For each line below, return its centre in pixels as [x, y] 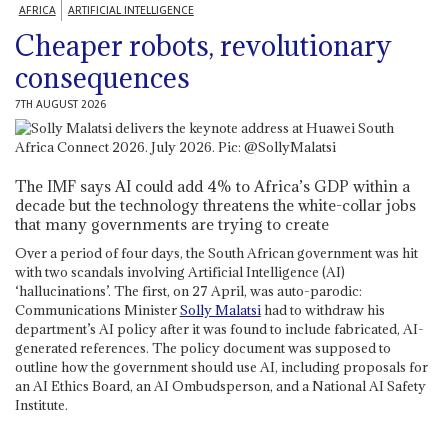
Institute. [41, 404]
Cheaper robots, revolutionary [202, 46]
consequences [102, 78]
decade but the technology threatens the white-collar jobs [215, 204]
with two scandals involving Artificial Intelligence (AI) [179, 271]
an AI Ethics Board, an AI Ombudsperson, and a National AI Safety [220, 385]
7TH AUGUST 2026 [60, 105]
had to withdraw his [322, 309]
